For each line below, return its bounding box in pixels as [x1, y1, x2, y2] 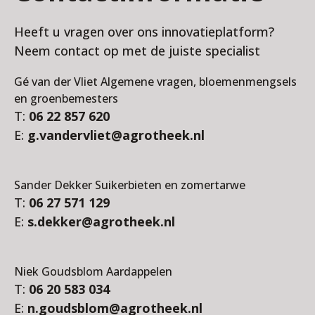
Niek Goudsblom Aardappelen [14, 263, 172, 279]
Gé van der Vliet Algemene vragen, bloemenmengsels [14, 73, 297, 89]
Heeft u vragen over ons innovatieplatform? [14, 22, 274, 40]
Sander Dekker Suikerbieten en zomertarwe [14, 176, 245, 193]
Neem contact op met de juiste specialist [14, 41, 260, 59]
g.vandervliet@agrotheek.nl [27, 126, 205, 143]
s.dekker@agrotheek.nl [27, 212, 175, 230]
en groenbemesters [14, 90, 118, 106]
